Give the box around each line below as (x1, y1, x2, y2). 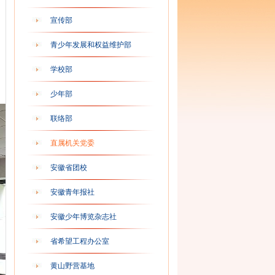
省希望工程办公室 (50, 237, 109, 246)
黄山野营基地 (50, 261, 95, 270)
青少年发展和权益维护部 (50, 41, 131, 49)
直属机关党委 (50, 139, 95, 147)
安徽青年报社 (50, 188, 95, 196)
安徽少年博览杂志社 (50, 212, 117, 221)
